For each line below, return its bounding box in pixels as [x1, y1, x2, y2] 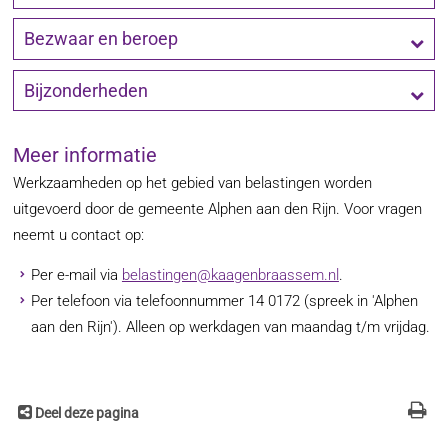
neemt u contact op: [13, 226, 145, 245]
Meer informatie [13, 144, 158, 168]
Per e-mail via [30, 266, 122, 285]
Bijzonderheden [24, 80, 149, 101]
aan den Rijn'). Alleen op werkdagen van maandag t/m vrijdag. [30, 318, 430, 337]
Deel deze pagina [35, 404, 140, 421]
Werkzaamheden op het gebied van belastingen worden [13, 174, 373, 193]
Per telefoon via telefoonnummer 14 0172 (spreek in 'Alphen [30, 292, 418, 311]
